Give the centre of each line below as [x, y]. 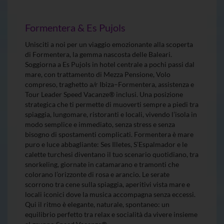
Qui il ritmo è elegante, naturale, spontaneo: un [97, 204]
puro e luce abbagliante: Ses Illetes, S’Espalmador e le [106, 144]
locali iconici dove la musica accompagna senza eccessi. [110, 194]
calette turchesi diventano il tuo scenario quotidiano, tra [112, 154]
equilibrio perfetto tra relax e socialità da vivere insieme [111, 214]
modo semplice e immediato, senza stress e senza [100, 124]
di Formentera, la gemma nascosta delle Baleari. [98, 54]
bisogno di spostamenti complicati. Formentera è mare [109, 134]
